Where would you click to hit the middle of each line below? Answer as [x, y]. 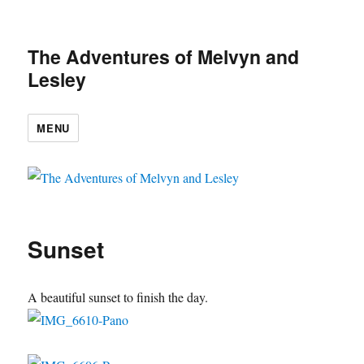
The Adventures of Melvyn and [164, 56]
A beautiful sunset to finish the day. [118, 297]
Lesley [57, 79]
